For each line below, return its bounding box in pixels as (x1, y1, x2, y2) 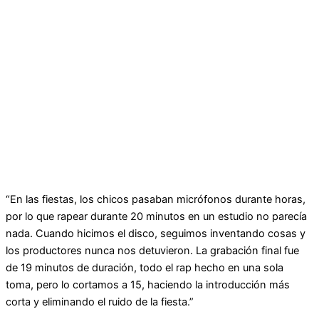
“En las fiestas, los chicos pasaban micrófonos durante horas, (6, 193, 305, 206)
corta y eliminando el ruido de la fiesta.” (6, 296, 194, 309)
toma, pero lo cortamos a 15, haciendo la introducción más (6, 278, 290, 292)
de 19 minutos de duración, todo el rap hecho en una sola (6, 261, 283, 275)
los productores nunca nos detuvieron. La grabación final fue (6, 244, 299, 258)
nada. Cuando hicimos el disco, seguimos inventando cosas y (6, 227, 305, 241)
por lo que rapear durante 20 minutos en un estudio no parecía (6, 210, 307, 224)
